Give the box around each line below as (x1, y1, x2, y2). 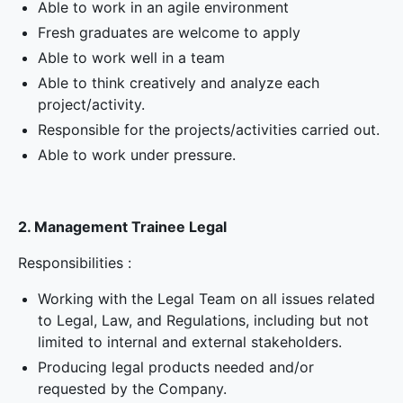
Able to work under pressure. (38, 146, 237, 164)
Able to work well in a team (38, 49, 226, 67)
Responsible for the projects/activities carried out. (38, 121, 381, 139)
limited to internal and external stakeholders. (38, 333, 343, 351)
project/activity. (38, 95, 146, 113)
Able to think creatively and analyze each (38, 74, 320, 92)
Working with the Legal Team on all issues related (38, 290, 376, 308)
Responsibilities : (18, 254, 131, 272)
